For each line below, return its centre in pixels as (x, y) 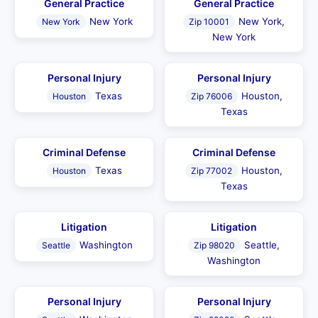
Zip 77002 (212, 171)
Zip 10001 (209, 22)
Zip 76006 (212, 96)
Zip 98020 (214, 245)
